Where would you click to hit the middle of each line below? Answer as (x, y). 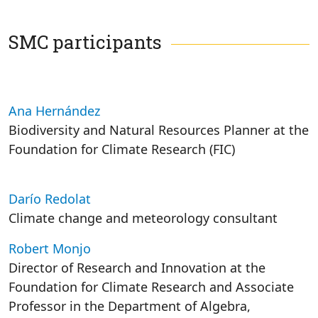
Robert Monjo (50, 248)
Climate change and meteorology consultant (143, 218)
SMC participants (85, 42)
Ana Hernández (54, 111)
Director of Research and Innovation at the (137, 268)
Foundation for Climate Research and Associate (151, 287)
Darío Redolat (50, 199)
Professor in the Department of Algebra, (130, 306)
